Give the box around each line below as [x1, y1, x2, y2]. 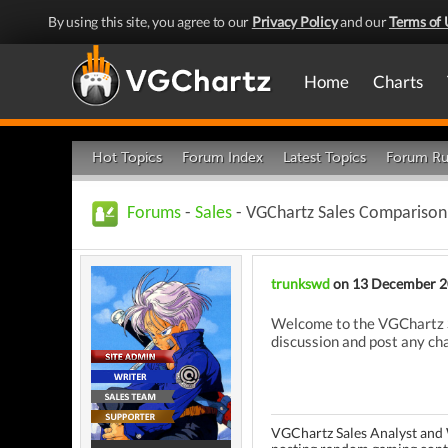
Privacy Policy [251, 13, 338, 30]
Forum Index [182, 149, 263, 166]
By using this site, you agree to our [48, 13, 252, 30]
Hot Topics [92, 149, 162, 166]
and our [337, 13, 389, 30]
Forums [127, 204, 181, 223]
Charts [373, 71, 423, 92]
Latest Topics [283, 149, 366, 166]
